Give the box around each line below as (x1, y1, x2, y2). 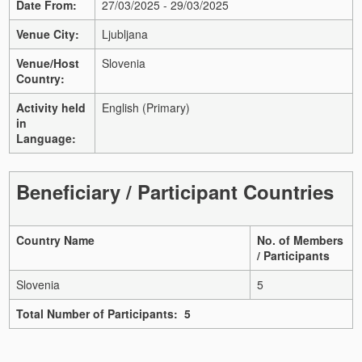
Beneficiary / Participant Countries (16, 177, 334, 205)
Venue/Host (16, 54, 79, 71)
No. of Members (257, 231, 343, 248)
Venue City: (16, 25, 79, 42)
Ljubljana (102, 25, 148, 42)
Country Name (16, 231, 95, 248)
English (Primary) (102, 99, 190, 116)
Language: (16, 129, 76, 146)
